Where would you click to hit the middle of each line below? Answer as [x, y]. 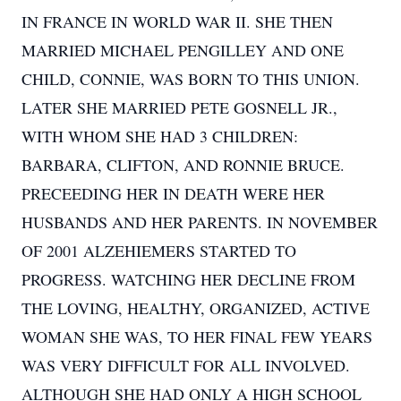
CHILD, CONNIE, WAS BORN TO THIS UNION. [191, 79]
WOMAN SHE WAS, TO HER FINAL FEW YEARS [197, 337]
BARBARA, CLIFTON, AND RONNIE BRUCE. [183, 165]
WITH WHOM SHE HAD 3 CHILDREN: [160, 136]
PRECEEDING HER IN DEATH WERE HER [173, 193]
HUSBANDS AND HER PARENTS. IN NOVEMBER [200, 222]
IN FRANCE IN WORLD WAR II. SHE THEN [177, 21]
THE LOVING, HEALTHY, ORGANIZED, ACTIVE [196, 308]
